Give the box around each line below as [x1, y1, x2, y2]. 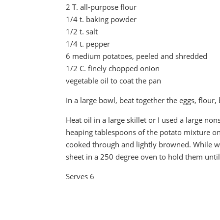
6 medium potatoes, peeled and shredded [66, 51, 208, 61]
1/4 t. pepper [66, 39, 110, 49]
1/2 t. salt [66, 27, 98, 36]
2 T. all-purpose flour [66, 2, 137, 12]
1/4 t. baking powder [66, 14, 137, 24]
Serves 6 [66, 171, 95, 181]
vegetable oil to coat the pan [66, 76, 162, 85]
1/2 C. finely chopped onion [66, 63, 160, 73]
